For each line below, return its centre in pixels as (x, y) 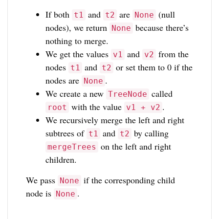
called (161, 94)
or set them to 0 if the (153, 67)
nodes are (64, 80)
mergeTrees (72, 147)
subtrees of (66, 133)
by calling (150, 133)
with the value (97, 107)
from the (173, 54)
